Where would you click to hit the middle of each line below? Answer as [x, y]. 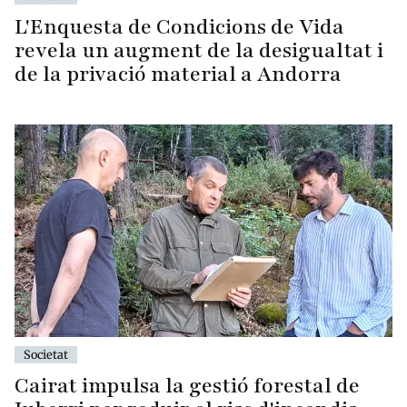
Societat [46, 355]
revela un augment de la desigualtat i [199, 51]
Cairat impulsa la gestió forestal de [187, 386]
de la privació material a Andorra [178, 74]
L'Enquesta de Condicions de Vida [179, 27]
